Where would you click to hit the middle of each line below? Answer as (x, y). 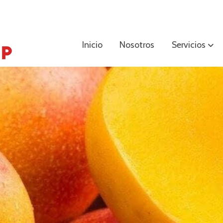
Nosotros (137, 44)
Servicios (188, 44)
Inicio (92, 44)
